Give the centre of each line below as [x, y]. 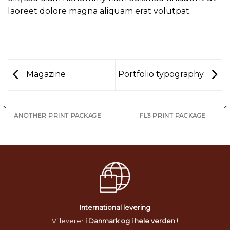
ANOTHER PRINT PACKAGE [57, 115]
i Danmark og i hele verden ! [131, 221]
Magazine [45, 74]
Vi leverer [68, 221]
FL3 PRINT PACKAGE [172, 115]
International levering [115, 207]
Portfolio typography [162, 74]
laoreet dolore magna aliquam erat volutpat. [99, 11]
